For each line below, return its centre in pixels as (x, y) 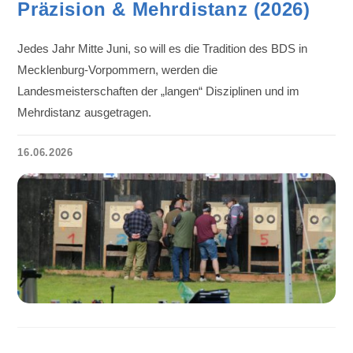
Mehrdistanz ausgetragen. (85, 112)
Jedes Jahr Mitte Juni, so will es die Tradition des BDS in (163, 48)
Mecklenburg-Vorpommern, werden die (118, 70)
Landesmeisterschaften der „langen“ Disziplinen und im (159, 91)
